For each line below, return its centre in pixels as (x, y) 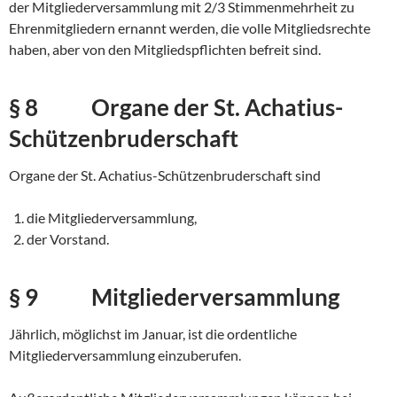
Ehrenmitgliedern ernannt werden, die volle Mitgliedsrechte (190, 28)
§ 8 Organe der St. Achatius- (176, 108)
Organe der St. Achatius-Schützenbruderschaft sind (165, 175)
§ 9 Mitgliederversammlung (174, 297)
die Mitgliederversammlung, (112, 218)
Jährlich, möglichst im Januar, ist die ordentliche (153, 334)
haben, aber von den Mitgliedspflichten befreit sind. (165, 50)
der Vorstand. (68, 239)
